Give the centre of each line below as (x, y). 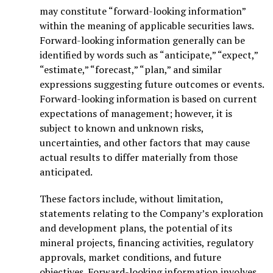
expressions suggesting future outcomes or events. (152, 84)
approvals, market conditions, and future (130, 257)
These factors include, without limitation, (131, 198)
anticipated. (66, 172)
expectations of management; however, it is (136, 113)
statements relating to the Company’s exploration (151, 213)
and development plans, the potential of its (136, 228)
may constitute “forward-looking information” (143, 11)
